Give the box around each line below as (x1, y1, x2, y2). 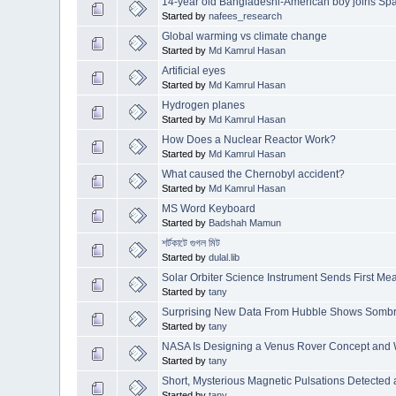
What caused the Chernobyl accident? (162, 168, 346, 181)
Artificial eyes (162, 65, 226, 78)
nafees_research (209, 11, 283, 22)
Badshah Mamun (209, 217, 282, 229)
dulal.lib (209, 252, 240, 263)
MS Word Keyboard (162, 202, 256, 216)
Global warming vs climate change (162, 30, 328, 43)
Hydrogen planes (162, 99, 246, 112)
